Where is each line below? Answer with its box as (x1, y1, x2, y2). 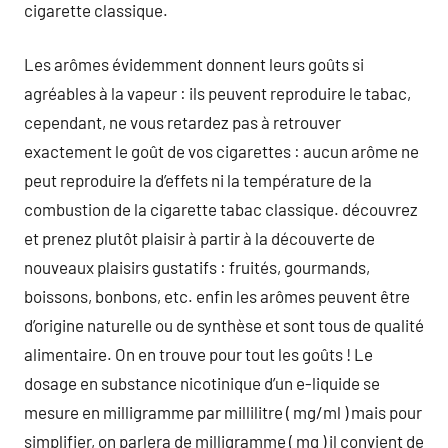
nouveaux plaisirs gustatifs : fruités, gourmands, (24, 257, 370, 277)
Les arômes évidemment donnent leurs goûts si (24, 54, 364, 74)
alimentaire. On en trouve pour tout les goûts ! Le (24, 344, 373, 364)
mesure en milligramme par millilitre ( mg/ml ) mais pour (24, 402, 422, 422)
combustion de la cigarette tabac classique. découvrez (24, 199, 418, 219)
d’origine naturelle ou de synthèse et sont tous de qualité (24, 315, 424, 335)
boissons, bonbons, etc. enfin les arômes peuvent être (24, 286, 410, 306)
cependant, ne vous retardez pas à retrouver (24, 112, 341, 132)
